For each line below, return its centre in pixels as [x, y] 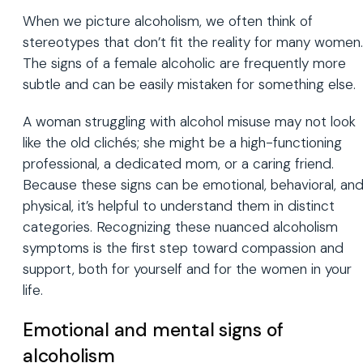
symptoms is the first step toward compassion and [183, 248]
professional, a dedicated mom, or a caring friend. [178, 163]
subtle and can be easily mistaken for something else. [189, 84]
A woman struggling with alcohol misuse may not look [189, 121]
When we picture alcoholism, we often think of [168, 21]
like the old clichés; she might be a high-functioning [182, 142]
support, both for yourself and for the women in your [187, 269]
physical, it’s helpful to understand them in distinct [179, 205]
